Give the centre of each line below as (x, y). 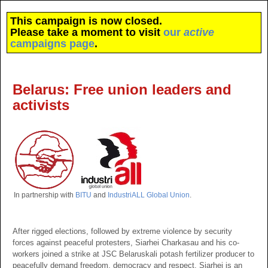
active (199, 32)
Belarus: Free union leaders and (122, 89)
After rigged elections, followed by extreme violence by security (122, 231)
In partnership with (45, 195)
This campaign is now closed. (86, 21)
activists (41, 105)
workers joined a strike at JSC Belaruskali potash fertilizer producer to (133, 254)
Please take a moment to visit (87, 32)
